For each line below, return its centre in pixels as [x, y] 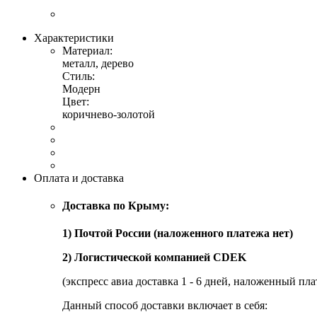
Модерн [81, 88]
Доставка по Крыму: [116, 206]
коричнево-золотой [109, 114]
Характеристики [74, 38]
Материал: [87, 50]
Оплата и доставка [79, 178]
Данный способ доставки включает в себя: [165, 306]
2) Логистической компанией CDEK [154, 258]
